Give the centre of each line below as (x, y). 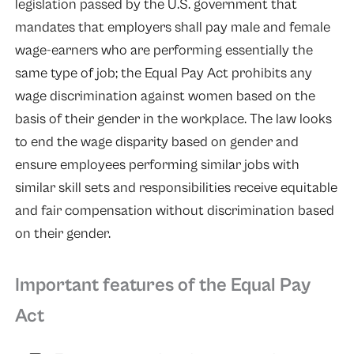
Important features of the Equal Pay (162, 285)
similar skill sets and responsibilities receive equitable (176, 188)
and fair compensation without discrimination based (174, 211)
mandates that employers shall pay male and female (172, 28)
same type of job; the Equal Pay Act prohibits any (163, 73)
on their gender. (62, 234)
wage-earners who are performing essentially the (164, 51)
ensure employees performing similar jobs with (157, 165)
